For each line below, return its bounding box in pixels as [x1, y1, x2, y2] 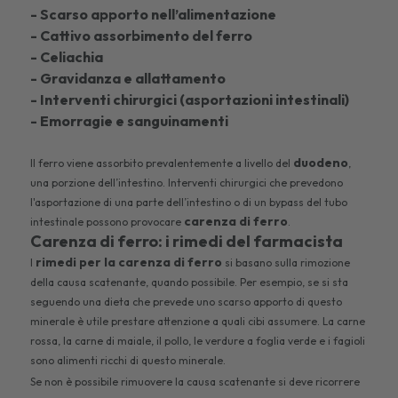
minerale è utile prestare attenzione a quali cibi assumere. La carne [30, 314, 366, 329]
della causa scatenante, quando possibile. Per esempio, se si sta [30, 275, 349, 290]
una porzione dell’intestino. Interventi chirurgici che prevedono [30, 176, 344, 190]
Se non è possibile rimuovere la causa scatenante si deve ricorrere [30, 375, 361, 389]
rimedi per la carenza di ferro [36, 254, 223, 271]
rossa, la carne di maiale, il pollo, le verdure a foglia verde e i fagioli [30, 334, 366, 348]
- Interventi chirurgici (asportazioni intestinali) [30, 91, 350, 109]
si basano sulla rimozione [222, 256, 351, 270]
